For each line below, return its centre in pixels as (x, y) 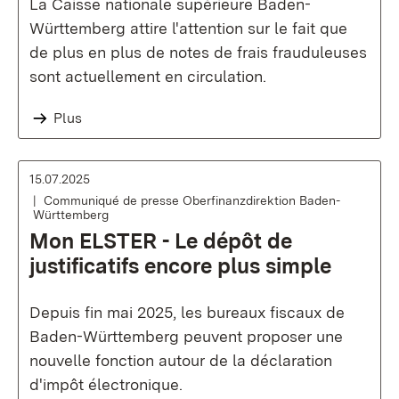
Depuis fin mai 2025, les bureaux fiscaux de (187, 312)
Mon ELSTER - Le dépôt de (161, 241)
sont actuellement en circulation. (148, 76)
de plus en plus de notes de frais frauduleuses (198, 52)
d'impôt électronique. (106, 384)
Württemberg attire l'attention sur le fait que (188, 28)
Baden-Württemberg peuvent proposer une (186, 336)
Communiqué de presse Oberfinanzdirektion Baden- (192, 200)
